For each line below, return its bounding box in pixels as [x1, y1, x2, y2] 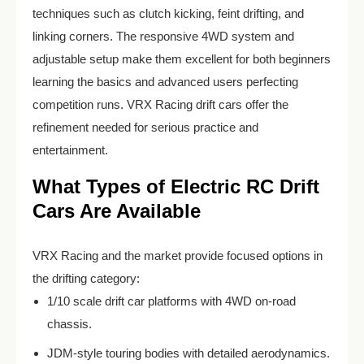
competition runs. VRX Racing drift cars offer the [32, 97, 288, 112]
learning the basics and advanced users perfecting [32, 75, 298, 89]
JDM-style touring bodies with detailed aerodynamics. [47, 346, 330, 361]
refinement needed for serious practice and [32, 120, 258, 135]
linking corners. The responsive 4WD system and [32, 29, 294, 44]
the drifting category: [32, 271, 140, 286]
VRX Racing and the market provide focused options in [32, 249, 323, 263]
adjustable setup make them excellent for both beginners [32, 52, 331, 67]
